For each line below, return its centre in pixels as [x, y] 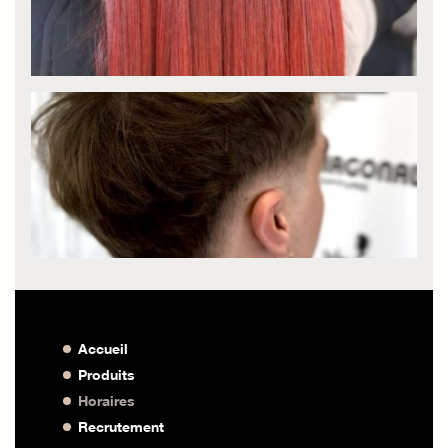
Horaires [106, 400]
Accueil [103, 348]
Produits [106, 374]
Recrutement [121, 426]
